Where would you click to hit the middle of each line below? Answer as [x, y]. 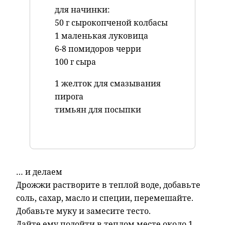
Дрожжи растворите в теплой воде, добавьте [108, 185]
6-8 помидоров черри [98, 49]
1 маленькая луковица [101, 36]
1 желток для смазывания [107, 83]
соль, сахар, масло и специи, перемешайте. [105, 198]
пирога [69, 96]
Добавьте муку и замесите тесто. [83, 211]
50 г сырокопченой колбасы [111, 23]
